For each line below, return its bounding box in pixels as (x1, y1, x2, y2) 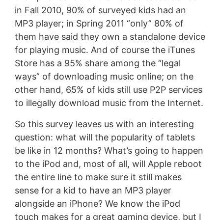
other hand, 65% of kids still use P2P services (14, 84, 202, 95)
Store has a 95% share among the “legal (14, 57, 181, 68)
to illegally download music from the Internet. (14, 97, 203, 108)
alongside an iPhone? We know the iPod (14, 198, 180, 209)
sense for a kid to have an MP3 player (14, 185, 171, 195)
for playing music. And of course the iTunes (14, 44, 195, 55)
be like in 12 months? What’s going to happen (14, 145, 203, 156)
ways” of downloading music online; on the (14, 71, 193, 82)
